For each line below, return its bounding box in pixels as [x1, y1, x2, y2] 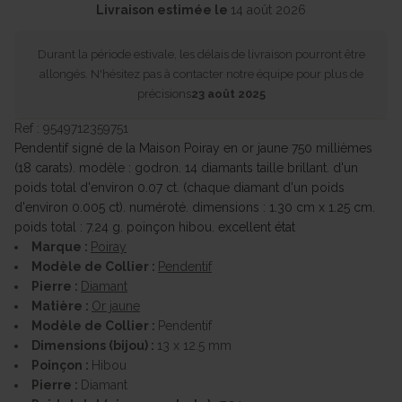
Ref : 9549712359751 [14, 121, 128, 135]
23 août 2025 [190, 87, 266, 100]
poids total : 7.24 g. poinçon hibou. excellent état [14, 220, 295, 234]
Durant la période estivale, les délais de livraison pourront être [37, 48, 365, 61]
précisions [136, 87, 191, 100]
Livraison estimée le [96, 3, 231, 17]
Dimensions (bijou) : [31, 338, 157, 353]
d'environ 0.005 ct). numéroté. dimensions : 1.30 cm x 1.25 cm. [14, 200, 375, 214]
